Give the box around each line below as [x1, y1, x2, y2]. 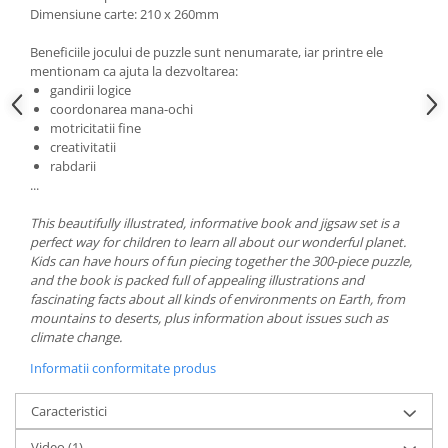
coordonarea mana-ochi [50, 100, 193, 118]
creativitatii [50, 138, 116, 156]
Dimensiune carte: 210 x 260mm [30, 5, 219, 23]
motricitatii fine [50, 119, 141, 137]
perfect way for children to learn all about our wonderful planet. [30, 233, 406, 251]
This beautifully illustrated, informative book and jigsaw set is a [30, 214, 399, 232]
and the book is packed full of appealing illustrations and [30, 271, 364, 289]
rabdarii [50, 157, 96, 175]
